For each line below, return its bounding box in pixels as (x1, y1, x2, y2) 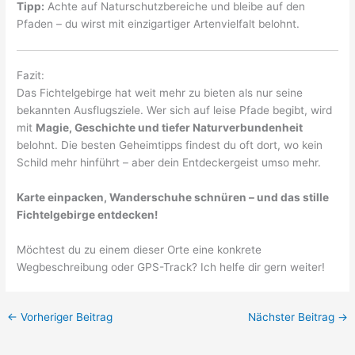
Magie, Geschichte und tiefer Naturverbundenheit (36, 121, 303, 135)
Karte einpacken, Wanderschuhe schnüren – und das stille (17, 191, 330, 204)
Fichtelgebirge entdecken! (17, 208, 158, 222)
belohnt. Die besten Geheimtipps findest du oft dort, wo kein (17, 139, 323, 152)
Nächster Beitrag (247, 310, 338, 323)
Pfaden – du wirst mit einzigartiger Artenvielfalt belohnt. (17, 17, 300, 30)
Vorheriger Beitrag (17, 310, 113, 323)
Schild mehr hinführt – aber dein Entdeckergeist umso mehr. (17, 156, 322, 170)
